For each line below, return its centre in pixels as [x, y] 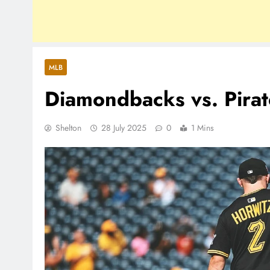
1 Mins [202, 127]
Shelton [68, 127]
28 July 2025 [124, 127]
